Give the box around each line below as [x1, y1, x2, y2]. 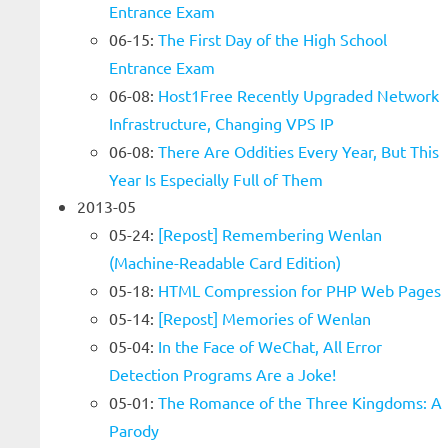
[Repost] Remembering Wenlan [158, 224, 382, 244]
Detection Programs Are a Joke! [109, 364, 336, 384]
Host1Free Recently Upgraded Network [158, 85, 439, 105]
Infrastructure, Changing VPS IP [109, 113, 334, 133]
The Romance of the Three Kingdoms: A [158, 392, 442, 412]
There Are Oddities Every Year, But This [158, 141, 439, 161]
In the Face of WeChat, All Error [158, 336, 382, 356]
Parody [109, 420, 159, 440]
